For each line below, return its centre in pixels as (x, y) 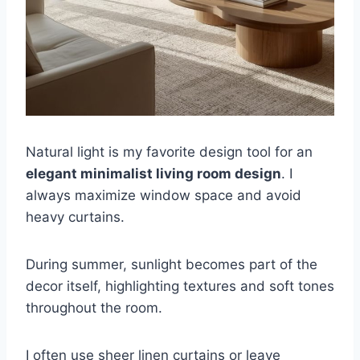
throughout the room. (94, 307)
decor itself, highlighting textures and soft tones (180, 286)
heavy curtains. (75, 217)
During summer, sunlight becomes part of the (172, 264)
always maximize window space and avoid (164, 195)
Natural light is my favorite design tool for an (169, 151)
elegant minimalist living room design (153, 173)
